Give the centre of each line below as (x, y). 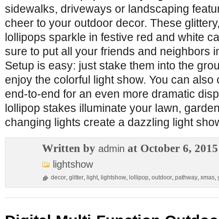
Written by (70, 148)
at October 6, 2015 (171, 148)
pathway (186, 177)
